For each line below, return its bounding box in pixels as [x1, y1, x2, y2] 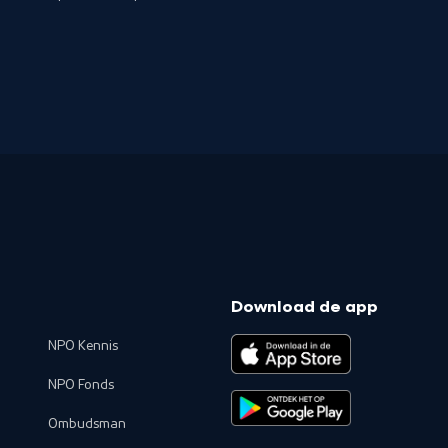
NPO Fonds [47, 378, 114, 392]
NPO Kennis [47, 339, 118, 353]
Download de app [230, 298, 378, 318]
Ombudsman [47, 417, 126, 431]
